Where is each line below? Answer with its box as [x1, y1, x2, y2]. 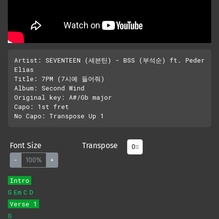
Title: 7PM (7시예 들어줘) [14, 74, 105, 84]
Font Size [10, 141, 42, 151]
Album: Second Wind [14, 84, 85, 93]
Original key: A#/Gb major [14, 93, 112, 102]
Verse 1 [10, 199, 37, 209]
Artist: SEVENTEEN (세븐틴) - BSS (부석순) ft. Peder [14, 56, 205, 65]
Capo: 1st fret [14, 102, 69, 111]
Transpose [82, 141, 118, 151]
